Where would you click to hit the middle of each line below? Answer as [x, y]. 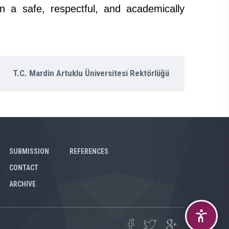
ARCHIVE [22, 184]
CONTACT [24, 168]
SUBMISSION [29, 151]
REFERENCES [89, 151]
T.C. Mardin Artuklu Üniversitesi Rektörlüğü [91, 73]
